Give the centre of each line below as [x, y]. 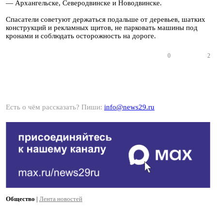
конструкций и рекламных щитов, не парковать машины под [102, 28]
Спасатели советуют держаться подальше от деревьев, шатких [106, 19]
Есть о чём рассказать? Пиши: [55, 107]
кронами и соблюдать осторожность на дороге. [81, 36]
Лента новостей [61, 199]
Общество [20, 199]
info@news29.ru [129, 107]
